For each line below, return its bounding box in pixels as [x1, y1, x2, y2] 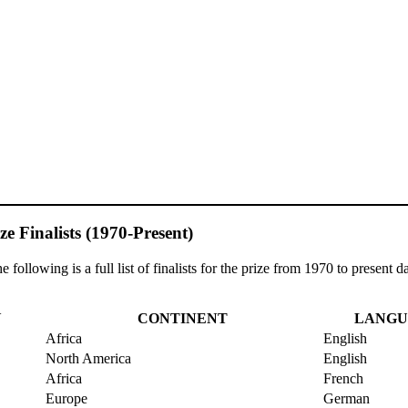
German [323, 390, 370, 406]
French [323, 370, 363, 386]
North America [46, 350, 131, 366]
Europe [46, 390, 87, 406]
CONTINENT [138, 310, 228, 326]
